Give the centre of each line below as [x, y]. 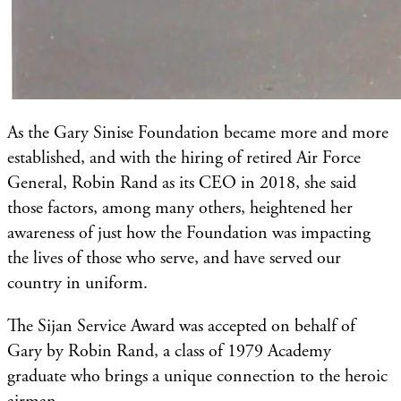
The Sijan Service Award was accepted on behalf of [181, 326]
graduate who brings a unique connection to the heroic [197, 376]
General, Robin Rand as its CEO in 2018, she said [182, 183]
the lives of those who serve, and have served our [174, 258]
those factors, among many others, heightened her [180, 208]
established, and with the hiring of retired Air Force [184, 158]
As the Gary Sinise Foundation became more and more [198, 132]
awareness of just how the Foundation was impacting [189, 233]
